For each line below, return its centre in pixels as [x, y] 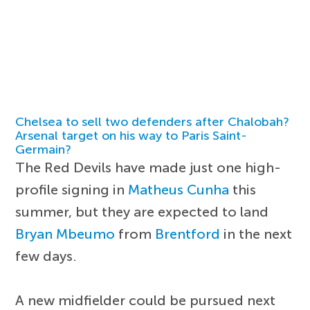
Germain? [44, 149]
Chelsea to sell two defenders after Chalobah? [153, 121]
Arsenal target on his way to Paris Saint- [131, 135]
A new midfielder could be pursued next [146, 300]
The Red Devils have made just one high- [148, 167]
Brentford [188, 234]
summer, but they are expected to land [142, 211]
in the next [256, 234]
